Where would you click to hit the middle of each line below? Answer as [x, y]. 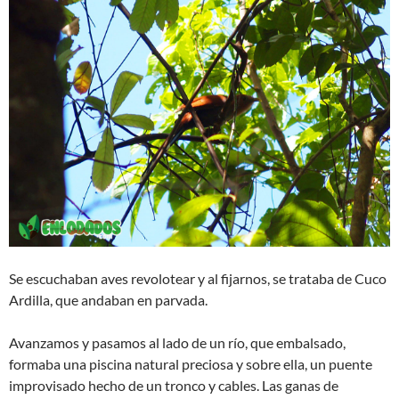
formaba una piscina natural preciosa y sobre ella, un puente [191, 363]
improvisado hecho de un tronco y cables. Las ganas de [174, 385]
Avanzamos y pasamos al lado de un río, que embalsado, [177, 342]
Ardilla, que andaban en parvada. [108, 299]
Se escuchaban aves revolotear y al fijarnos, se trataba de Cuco [198, 278]
